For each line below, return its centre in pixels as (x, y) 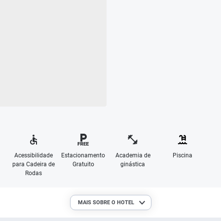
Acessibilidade (34, 155)
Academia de (133, 155)
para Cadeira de (34, 164)
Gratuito (83, 164)
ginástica (133, 164)
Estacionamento (83, 155)
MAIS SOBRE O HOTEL (106, 203)
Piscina (182, 155)
